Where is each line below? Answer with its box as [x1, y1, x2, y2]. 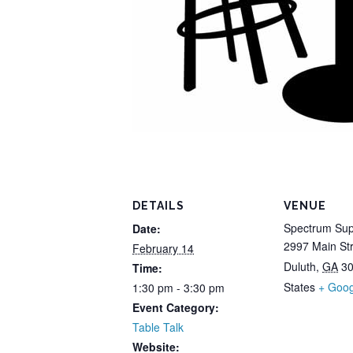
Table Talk [132, 319, 184, 336]
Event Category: [132, 299, 219, 316]
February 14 [132, 240, 194, 257]
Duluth [284, 258, 316, 275]
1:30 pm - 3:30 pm [132, 280, 225, 296]
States [284, 279, 315, 295]
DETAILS [132, 199, 184, 213]
